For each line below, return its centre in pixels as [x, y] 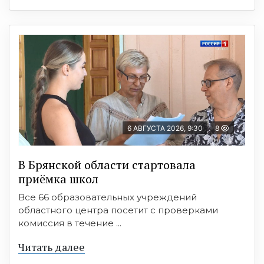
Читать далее [52, 247]
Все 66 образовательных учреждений [108, 197]
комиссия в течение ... [70, 223]
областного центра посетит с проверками [118, 210]
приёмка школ [58, 179]
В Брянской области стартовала [107, 164]
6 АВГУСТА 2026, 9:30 [165, 128]
